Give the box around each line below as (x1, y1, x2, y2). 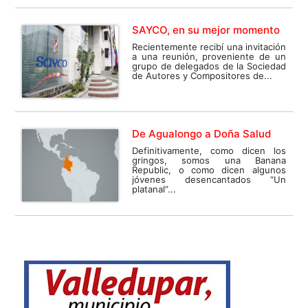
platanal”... (132, 183, 177, 195)
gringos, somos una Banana (132, 154, 286, 166)
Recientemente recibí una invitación (132, 41, 286, 52)
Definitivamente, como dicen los (132, 144, 286, 156)
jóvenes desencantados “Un (132, 173, 286, 185)
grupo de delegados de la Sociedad (132, 60, 286, 71)
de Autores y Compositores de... (132, 69, 273, 81)
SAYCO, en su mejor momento (132, 23, 280, 36)
